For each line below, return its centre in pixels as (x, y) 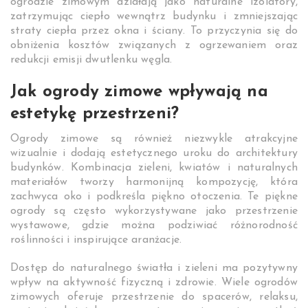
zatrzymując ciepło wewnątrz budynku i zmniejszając (154, 17)
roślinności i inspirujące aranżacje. (96, 240)
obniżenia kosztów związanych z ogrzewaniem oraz (154, 46)
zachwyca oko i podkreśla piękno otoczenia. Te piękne (154, 197)
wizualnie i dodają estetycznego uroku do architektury (154, 154)
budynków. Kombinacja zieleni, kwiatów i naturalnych (154, 168)
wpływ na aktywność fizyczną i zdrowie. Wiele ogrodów (154, 283)
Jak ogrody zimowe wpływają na (139, 92)
